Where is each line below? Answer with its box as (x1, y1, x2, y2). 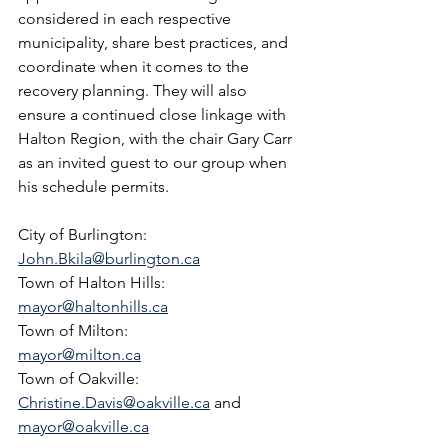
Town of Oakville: (18, 369, 147, 388)
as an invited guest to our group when (18, 153, 291, 172)
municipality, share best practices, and (18, 33, 292, 52)
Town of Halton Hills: (18, 273, 173, 292)
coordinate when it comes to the (18, 57, 253, 76)
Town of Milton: (18, 321, 136, 340)
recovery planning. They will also (18, 81, 251, 100)
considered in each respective (18, 9, 235, 28)
